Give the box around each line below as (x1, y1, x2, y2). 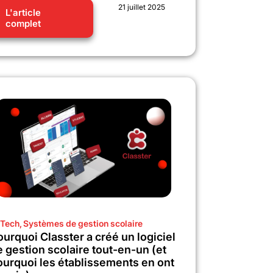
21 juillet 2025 (118, 2, 165, 12)
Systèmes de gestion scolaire (23, 218, 143, 229)
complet (5, 17, 41, 29)
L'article (5, 6, 41, 18)
